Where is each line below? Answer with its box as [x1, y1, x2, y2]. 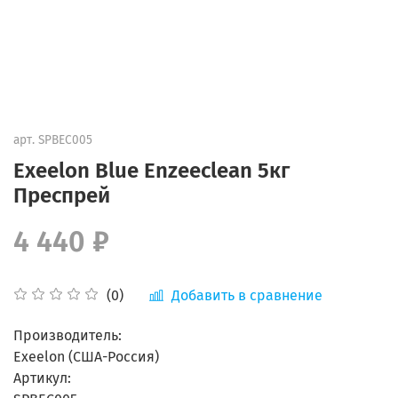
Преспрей [13, 182, 110, 208]
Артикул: [13, 369, 71, 386]
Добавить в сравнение [171, 286, 322, 304]
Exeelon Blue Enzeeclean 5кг [13, 157, 290, 183]
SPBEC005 [38, 131, 92, 147]
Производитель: [13, 326, 122, 344]
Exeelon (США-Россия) [13, 347, 159, 365]
